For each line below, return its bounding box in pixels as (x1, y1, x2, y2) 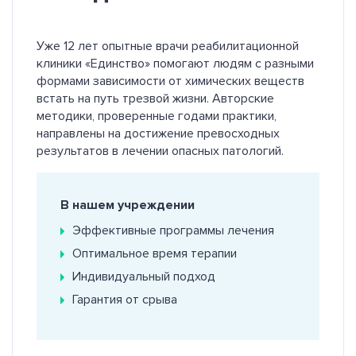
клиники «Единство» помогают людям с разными (37, 55, 314, 72)
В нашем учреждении (60, 196, 195, 213)
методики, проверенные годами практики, (37, 107, 277, 124)
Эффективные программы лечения (72, 222, 274, 238)
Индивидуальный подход (72, 268, 215, 284)
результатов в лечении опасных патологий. (37, 142, 284, 159)
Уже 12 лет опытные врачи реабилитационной (37, 37, 299, 54)
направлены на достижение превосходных (37, 125, 280, 141)
